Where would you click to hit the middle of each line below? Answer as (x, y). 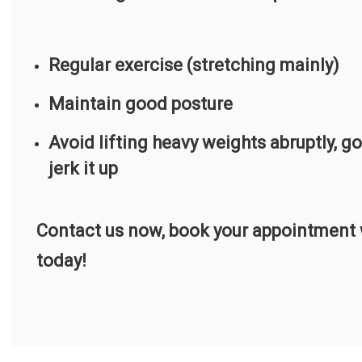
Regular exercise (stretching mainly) (194, 65)
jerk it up (83, 169)
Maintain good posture (141, 104)
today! (63, 261)
